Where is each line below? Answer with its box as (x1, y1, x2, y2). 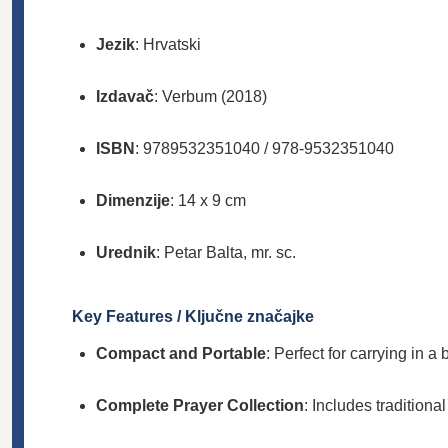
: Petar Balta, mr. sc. (156, 243, 296, 261)
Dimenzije (96, 191, 170, 209)
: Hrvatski (135, 35, 201, 53)
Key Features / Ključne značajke (72, 307, 314, 325)
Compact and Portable (96, 344, 266, 362)
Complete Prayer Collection (96, 396, 304, 414)
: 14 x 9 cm (170, 191, 246, 209)
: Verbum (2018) (154, 87, 267, 105)
